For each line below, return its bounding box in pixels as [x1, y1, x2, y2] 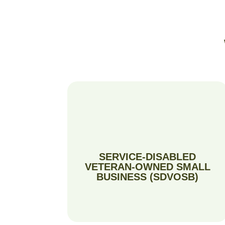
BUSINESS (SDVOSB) [96, 171, 199, 182]
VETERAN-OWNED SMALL [84, 161, 210, 172]
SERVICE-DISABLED [99, 151, 196, 162]
